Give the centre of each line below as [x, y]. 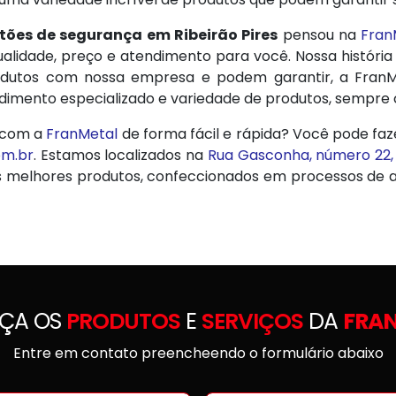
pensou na [320, 34]
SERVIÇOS [252, 321]
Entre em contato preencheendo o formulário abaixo [198, 353]
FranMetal [82, 133]
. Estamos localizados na [120, 155]
